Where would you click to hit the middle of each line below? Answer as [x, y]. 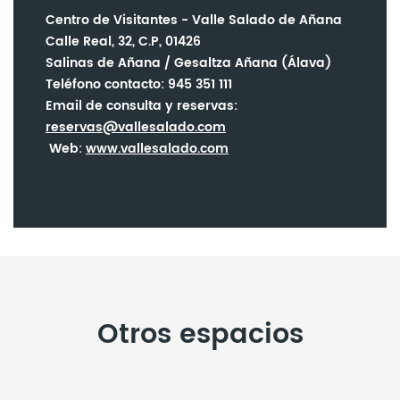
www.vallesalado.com [157, 149]
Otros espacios [200, 336]
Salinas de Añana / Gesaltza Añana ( [167, 63]
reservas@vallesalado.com [136, 128]
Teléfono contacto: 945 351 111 [139, 85]
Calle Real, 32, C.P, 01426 [123, 42]
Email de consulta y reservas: [142, 106]
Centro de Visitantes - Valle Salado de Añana [194, 21]
